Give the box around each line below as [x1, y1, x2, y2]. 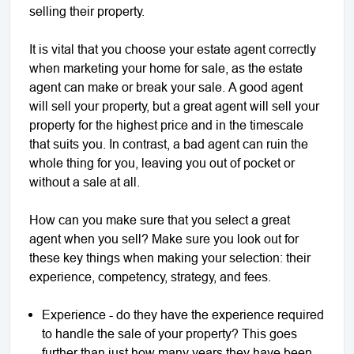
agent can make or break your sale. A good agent [29, 79, 303, 94]
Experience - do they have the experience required [42, 307, 324, 322]
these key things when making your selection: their [29, 250, 311, 265]
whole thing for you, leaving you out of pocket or [29, 155, 295, 170]
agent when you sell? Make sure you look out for [29, 231, 299, 246]
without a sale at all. [29, 174, 140, 189]
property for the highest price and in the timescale [29, 117, 303, 132]
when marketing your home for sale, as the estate [29, 60, 303, 75]
